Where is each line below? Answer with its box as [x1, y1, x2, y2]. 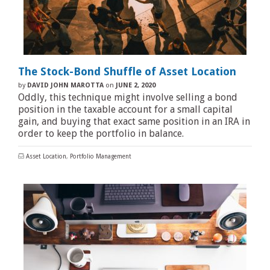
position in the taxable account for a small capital [18, 104, 233, 115]
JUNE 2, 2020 [116, 81, 155, 89]
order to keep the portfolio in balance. [18, 128, 184, 139]
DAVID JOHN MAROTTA [27, 81, 104, 89]
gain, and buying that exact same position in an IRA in [18, 116, 250, 127]
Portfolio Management [70, 153, 131, 160]
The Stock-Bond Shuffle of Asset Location [18, 65, 236, 78]
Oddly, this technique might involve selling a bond [18, 92, 237, 103]
